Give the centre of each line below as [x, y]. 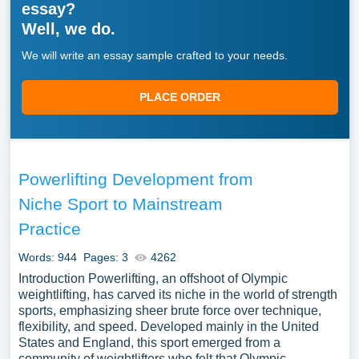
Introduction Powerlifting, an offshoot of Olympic [153, 278]
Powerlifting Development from [135, 179]
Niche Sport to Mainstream [120, 204]
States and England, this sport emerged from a [149, 343]
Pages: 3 [105, 257]
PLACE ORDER [179, 97]
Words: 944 [47, 257]
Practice [49, 229]
